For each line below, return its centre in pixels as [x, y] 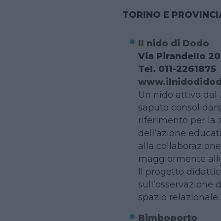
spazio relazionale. [179, 197]
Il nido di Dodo [173, 43]
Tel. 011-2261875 [177, 69]
